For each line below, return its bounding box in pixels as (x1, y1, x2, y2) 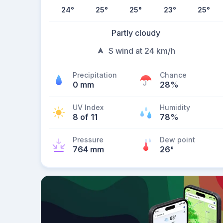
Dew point (160, 135, 195, 144)
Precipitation (73, 71, 117, 79)
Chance (160, 71, 187, 79)
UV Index (73, 103, 104, 111)
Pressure (73, 135, 104, 144)
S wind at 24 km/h (109, 46, 175, 56)
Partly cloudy (111, 28, 160, 38)
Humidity (160, 103, 190, 111)
